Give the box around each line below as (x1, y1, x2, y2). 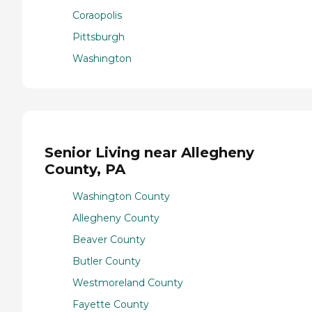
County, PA (45, 161, 125, 178)
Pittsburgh (72, 30, 125, 43)
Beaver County (72, 233, 146, 247)
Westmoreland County (72, 276, 183, 290)
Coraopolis (72, 8, 122, 22)
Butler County (72, 255, 141, 268)
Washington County (72, 190, 170, 203)
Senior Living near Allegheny (45, 144, 254, 162)
